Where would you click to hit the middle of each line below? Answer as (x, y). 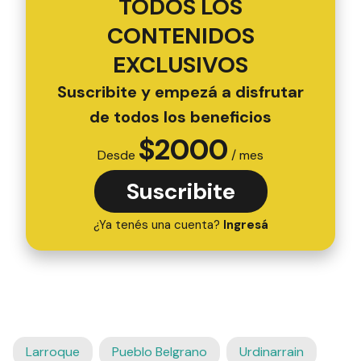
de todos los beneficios (180, 116)
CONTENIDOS (180, 35)
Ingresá (245, 224)
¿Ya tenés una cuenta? (158, 224)
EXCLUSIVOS (180, 64)
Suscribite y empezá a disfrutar (180, 91)
